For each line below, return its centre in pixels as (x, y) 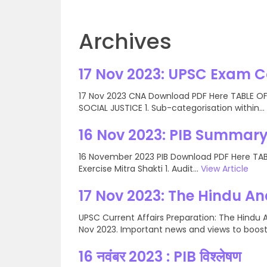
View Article (225, 169)
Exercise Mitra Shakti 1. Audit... (140, 169)
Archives (125, 41)
